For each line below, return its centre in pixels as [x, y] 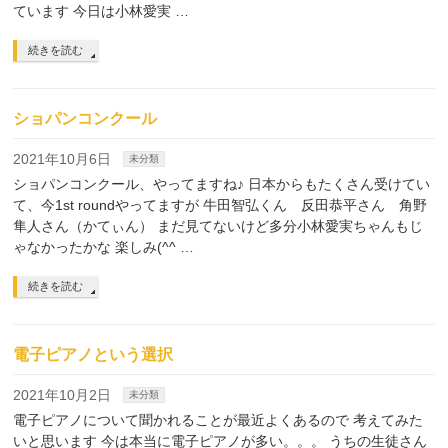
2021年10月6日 [62, 159]
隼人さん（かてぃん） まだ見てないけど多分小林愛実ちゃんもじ [218, 226]
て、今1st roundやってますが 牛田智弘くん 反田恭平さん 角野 [220, 205]
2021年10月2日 [62, 395]
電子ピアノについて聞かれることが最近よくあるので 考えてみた [218, 420]
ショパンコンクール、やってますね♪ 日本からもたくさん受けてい [222, 184]
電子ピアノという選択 [93, 354]
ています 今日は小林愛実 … [101, 11]
